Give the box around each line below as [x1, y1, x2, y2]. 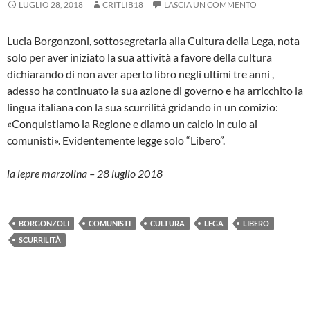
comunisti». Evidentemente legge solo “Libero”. [7, 133, 227, 147]
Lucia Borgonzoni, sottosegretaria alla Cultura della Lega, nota [7, 33, 300, 47]
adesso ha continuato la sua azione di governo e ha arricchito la [7, 83, 303, 97]
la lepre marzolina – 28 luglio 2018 [7, 166, 163, 180]
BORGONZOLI [19, 218, 69, 228]
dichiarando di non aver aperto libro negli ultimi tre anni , [7, 66, 274, 80]
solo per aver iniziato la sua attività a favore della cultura [7, 50, 272, 64]
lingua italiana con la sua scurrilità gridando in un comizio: [7, 100, 278, 113]
